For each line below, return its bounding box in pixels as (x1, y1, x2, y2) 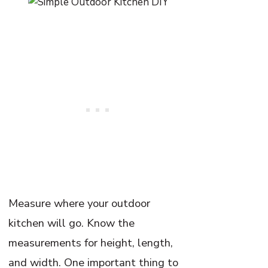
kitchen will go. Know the (8, 215, 135, 230)
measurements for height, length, (8, 234, 173, 250)
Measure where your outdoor (8, 195, 151, 211)
